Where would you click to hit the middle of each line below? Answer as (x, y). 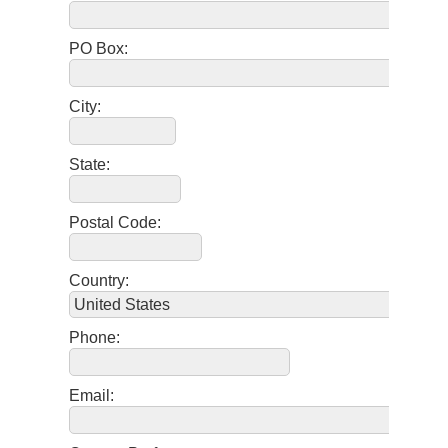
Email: (91, 396)
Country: (99, 281)
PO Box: (98, 49)
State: (89, 165)
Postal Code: (115, 223)
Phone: (94, 338)
